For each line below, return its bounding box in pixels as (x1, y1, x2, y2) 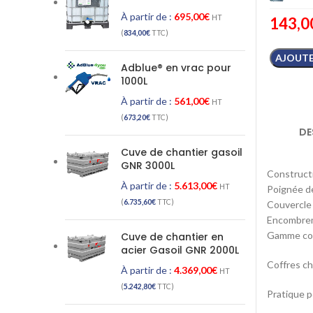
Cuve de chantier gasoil (121, 145, 242, 159)
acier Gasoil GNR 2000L (121, 243, 239, 257)
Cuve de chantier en (121, 230, 224, 244)
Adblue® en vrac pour (121, 61, 231, 75)
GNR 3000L (121, 159, 175, 173)
